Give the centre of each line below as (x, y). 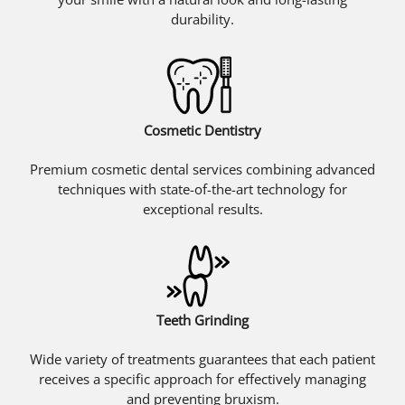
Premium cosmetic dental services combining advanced (202, 169)
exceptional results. (202, 208)
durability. (202, 19)
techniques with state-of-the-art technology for (202, 188)
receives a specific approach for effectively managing (202, 378)
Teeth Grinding (202, 320)
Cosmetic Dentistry (202, 130)
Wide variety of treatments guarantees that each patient (202, 358)
